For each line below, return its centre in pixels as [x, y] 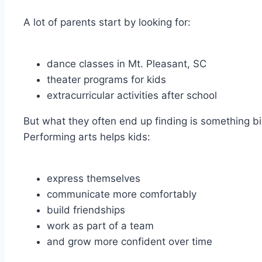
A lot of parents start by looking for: [107, 22]
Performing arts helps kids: [87, 137]
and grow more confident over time [130, 241]
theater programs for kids [106, 79]
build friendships [86, 210]
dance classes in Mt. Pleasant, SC [127, 63]
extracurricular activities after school [132, 95]
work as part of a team [100, 225]
